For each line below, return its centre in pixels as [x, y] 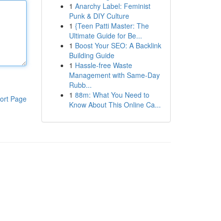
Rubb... [80, 85]
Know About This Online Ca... [115, 105]
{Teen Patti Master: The [112, 26]
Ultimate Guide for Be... [105, 36]
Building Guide [92, 55]
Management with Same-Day [114, 75]
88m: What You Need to [112, 95]
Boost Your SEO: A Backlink [118, 45]
